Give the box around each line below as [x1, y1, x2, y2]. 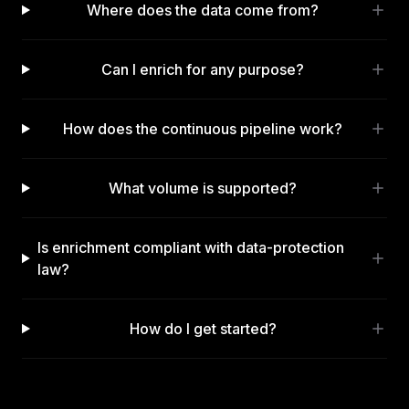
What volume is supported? [109, 179, 298, 198]
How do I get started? [129, 320, 277, 339]
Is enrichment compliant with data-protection [37, 238, 344, 257]
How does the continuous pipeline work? [63, 120, 343, 139]
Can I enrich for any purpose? [101, 60, 305, 79]
